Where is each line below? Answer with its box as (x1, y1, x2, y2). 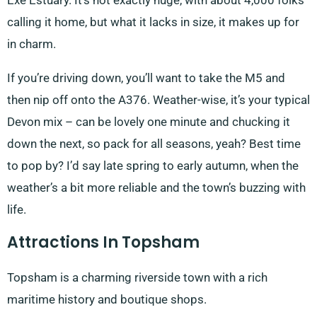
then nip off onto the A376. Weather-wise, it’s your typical (7, 93, 310, 108)
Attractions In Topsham (7, 231, 200, 254)
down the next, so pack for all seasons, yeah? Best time (7, 137, 301, 151)
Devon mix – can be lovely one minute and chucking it (7, 115, 290, 129)
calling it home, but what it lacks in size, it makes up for (7, 15, 299, 30)
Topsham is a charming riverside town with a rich (7, 270, 267, 285)
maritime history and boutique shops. (7, 292, 207, 307)
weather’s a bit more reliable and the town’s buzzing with (7, 180, 306, 195)
